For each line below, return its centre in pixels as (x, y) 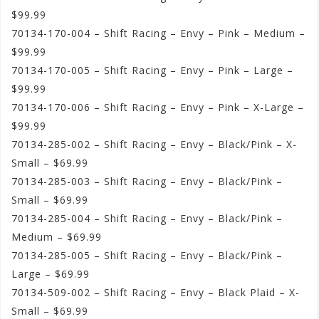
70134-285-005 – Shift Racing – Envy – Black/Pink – (147, 256)
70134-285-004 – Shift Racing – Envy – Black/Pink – (147, 219)
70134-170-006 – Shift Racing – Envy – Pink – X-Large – (158, 108)
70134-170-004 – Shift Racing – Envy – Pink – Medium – (158, 33)
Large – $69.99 (51, 274)
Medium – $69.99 (57, 237)
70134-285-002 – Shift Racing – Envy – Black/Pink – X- (154, 145)
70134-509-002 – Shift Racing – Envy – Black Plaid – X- (156, 293)
